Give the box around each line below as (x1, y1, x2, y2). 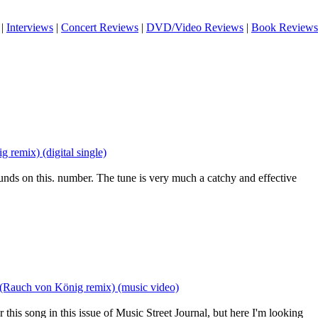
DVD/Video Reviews (146, 21, 243, 33)
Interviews (6, 21, 53, 33)
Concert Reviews (61, 21, 138, 33)
